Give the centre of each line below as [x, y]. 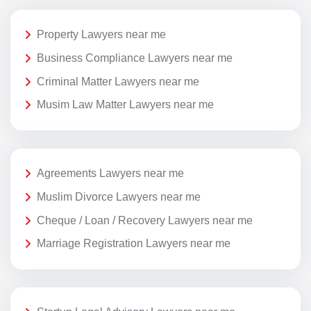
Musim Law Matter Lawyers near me [125, 105]
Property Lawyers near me [101, 35]
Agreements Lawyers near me [110, 174]
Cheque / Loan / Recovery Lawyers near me [145, 220]
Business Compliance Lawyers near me [135, 58]
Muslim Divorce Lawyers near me [119, 196]
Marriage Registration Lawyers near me [134, 244]
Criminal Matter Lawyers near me [118, 81]
